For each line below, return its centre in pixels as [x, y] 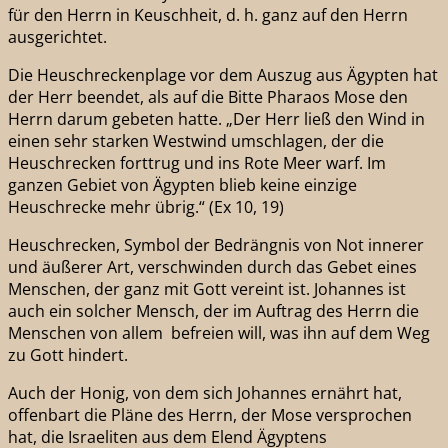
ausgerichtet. [57, 36]
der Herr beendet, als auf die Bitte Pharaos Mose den [208, 96]
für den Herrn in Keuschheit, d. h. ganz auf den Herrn [208, 14]
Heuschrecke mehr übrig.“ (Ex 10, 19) [146, 206]
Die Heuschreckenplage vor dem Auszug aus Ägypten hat [223, 74]
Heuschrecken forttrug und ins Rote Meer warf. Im [197, 162]
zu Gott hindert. [68, 354]
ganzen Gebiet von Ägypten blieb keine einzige [182, 184]
